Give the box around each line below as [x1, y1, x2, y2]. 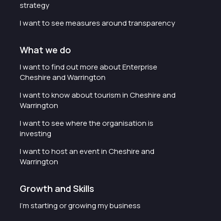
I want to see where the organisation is [20, 118, 153, 129]
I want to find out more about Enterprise [20, 62, 157, 73]
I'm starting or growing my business [20, 200, 141, 211]
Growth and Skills [20, 183, 94, 195]
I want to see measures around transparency [20, 18, 175, 29]
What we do [20, 44, 71, 56]
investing [20, 128, 51, 139]
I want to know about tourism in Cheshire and [20, 90, 176, 101]
